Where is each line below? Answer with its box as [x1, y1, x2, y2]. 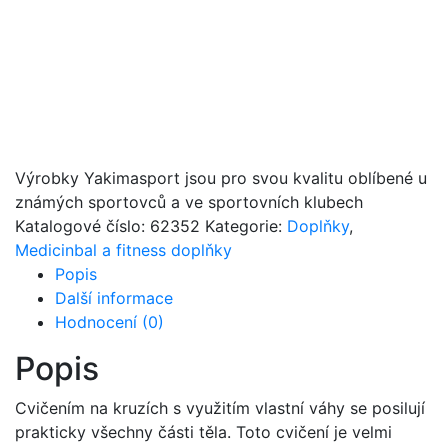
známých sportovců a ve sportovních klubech [15, 191, 363, 212]
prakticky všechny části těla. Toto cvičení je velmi [15, 421, 392, 442]
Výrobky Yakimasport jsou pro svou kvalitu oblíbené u [15, 167, 427, 188]
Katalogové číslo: [15, 215, 150, 236]
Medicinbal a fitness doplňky [15, 239, 232, 260]
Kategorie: [205, 215, 287, 236]
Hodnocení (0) [55, 311, 164, 332]
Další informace [55, 287, 173, 308]
